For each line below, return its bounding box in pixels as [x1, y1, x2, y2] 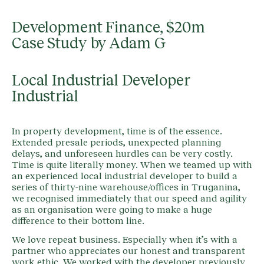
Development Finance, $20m [12, 21, 205, 37]
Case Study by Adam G [12, 37, 166, 52]
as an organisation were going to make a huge [12, 205, 212, 215]
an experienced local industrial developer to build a [12, 171, 237, 181]
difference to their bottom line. [12, 216, 144, 226]
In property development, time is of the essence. [12, 127, 222, 137]
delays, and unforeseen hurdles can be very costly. [12, 149, 233, 159]
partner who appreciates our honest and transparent [12, 246, 245, 256]
